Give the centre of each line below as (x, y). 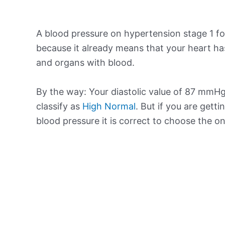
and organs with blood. (85, 62)
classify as (59, 106)
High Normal (109, 106)
